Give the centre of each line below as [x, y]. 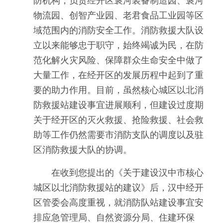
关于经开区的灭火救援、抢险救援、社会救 [118, 120]
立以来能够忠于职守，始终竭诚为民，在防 [118, 45]
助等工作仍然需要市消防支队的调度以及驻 [118, 135]
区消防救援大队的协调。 [83, 150]
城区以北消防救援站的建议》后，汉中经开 [118, 188]
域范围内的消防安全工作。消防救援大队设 [118, 30]
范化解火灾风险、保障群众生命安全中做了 [118, 60]
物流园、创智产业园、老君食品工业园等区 [118, 15]
